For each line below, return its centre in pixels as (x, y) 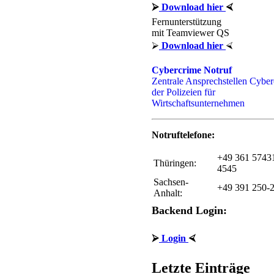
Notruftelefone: (183, 135)
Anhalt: (168, 193)
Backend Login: (189, 210)
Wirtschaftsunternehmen (198, 103)
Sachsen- (171, 182)
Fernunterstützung (187, 22)
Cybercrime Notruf (192, 70)
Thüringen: (175, 163)
